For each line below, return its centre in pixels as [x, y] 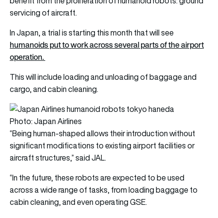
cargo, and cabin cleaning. [54, 89]
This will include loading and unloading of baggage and [103, 77]
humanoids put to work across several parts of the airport [107, 45]
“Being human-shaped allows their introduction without [102, 133]
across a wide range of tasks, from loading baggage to [104, 190]
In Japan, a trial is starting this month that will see [92, 32]
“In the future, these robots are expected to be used [97, 177]
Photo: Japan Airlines [46, 121]
